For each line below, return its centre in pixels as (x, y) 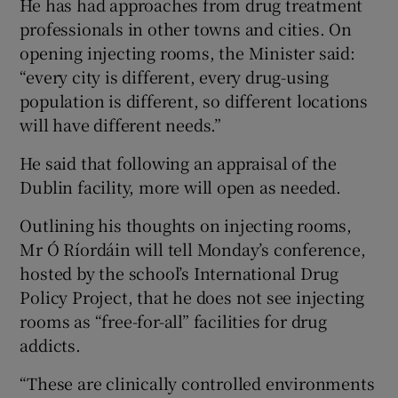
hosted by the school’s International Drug (179, 273)
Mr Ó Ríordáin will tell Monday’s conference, (193, 249)
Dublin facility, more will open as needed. (181, 187)
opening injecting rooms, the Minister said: (187, 53)
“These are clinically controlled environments (197, 383)
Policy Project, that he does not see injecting (192, 297)
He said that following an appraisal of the (179, 163)
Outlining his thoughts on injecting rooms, (186, 225)
